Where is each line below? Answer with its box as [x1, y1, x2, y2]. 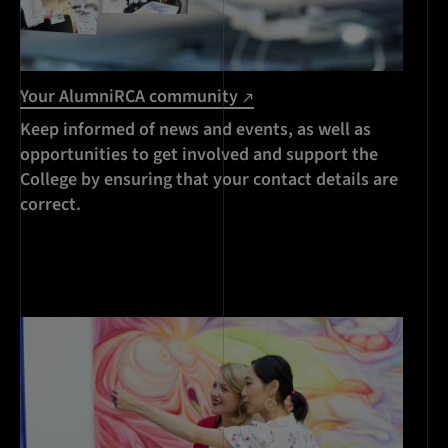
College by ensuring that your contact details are [20, 166, 398, 192]
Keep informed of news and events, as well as [20, 116, 371, 142]
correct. [20, 191, 81, 217]
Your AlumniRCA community [20, 83, 242, 109]
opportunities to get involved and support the [20, 141, 378, 167]
